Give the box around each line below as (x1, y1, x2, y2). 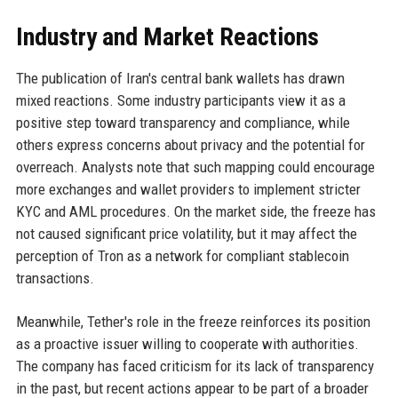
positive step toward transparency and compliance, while (15, 114, 350, 132)
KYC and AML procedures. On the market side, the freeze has (15, 203, 376, 221)
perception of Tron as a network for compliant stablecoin (15, 247, 349, 266)
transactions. (15, 269, 94, 288)
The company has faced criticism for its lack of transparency (15, 357, 374, 376)
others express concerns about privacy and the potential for (15, 136, 365, 155)
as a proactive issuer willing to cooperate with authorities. (15, 335, 359, 354)
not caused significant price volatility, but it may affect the (15, 225, 357, 243)
